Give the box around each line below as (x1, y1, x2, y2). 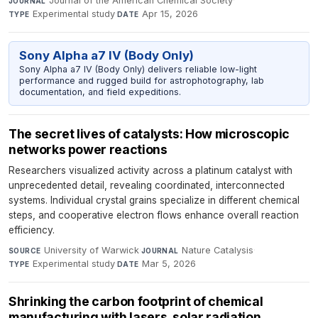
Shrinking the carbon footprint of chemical (9, 294, 263, 309)
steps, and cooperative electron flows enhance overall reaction (9, 209, 299, 221)
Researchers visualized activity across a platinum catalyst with (9, 165, 292, 176)
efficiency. (9, 224, 55, 236)
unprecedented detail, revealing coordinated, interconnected (9, 180, 285, 191)
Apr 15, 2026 (142, 9, 199, 20)
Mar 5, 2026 (142, 258, 197, 269)
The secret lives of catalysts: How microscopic (9, 126, 290, 141)
